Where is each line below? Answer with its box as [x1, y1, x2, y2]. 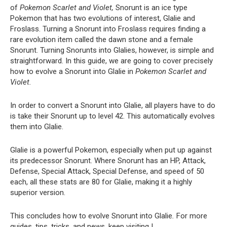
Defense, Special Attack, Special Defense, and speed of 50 [10, 167, 204, 176]
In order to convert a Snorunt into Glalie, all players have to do [10, 101, 215, 110]
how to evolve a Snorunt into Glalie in [10, 67, 135, 76]
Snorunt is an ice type [116, 3, 187, 12]
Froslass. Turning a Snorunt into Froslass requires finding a [10, 24, 206, 33]
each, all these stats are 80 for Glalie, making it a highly [10, 177, 192, 186]
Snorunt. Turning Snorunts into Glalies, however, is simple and [10, 46, 214, 55]
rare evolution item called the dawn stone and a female [10, 35, 193, 44]
